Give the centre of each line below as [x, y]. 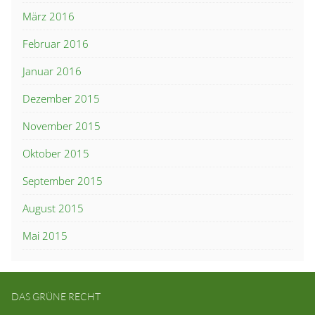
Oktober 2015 [56, 154]
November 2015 [62, 126]
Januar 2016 [52, 71]
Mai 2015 [45, 236]
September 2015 [63, 181]
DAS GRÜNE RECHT [56, 297]
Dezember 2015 [61, 99]
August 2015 [53, 208]
